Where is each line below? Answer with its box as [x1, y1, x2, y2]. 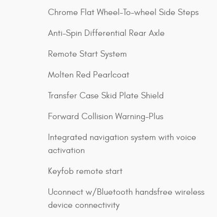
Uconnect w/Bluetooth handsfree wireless [48, 186, 204, 197]
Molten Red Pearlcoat [48, 69, 129, 80]
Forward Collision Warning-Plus [48, 111, 163, 122]
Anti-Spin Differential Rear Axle [48, 28, 165, 38]
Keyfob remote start [48, 166, 123, 176]
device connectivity [48, 200, 120, 210]
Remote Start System [48, 48, 127, 59]
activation [48, 145, 85, 155]
